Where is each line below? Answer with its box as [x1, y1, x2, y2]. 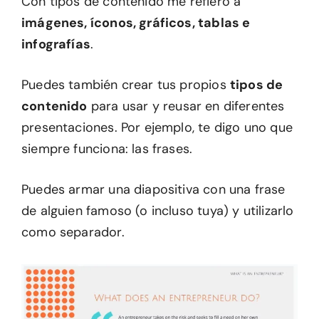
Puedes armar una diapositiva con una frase [21, 181, 286, 198]
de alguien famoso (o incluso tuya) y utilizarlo [21, 202, 294, 219]
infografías [21, 36, 90, 53]
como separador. [21, 224, 125, 241]
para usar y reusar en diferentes [87, 98, 285, 115]
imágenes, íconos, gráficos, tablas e [21, 14, 251, 31]
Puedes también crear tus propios [21, 76, 230, 93]
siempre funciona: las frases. [21, 140, 193, 157]
